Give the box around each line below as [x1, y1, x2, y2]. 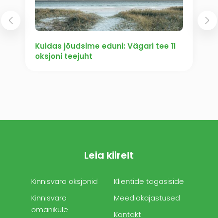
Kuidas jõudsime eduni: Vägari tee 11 [35, 41, 176, 52]
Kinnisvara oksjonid [31, 176, 98, 187]
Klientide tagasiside [114, 176, 184, 187]
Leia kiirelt [84, 148, 134, 163]
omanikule [31, 204, 68, 215]
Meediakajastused [114, 193, 180, 203]
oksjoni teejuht [35, 51, 92, 62]
